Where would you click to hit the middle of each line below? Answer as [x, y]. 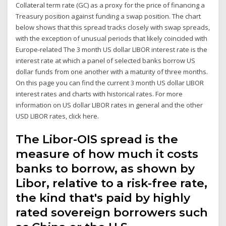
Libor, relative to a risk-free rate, [112, 183]
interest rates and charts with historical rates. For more [99, 94]
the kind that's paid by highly [103, 197]
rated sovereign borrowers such [112, 212]
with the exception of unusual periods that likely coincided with [112, 39]
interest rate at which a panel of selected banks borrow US [106, 61]
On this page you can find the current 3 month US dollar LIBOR [110, 83]
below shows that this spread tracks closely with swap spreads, [113, 27]
